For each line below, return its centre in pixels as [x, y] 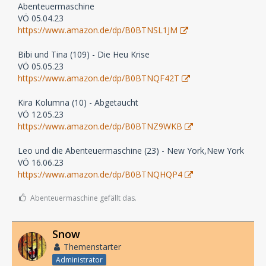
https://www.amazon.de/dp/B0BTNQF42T [99, 78]
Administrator [79, 260]
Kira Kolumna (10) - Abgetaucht [78, 103]
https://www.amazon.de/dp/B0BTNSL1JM [98, 30]
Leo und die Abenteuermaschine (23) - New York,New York [131, 151]
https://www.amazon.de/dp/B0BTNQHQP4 [100, 175]
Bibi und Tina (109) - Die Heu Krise [84, 55]
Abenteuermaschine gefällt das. [83, 198]
